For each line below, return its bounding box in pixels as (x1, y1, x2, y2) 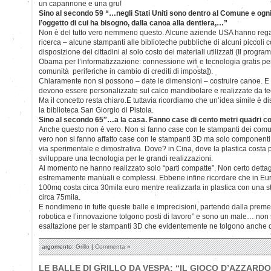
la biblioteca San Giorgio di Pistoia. (39, 105, 154, 114)
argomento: (42, 243, 76, 250)
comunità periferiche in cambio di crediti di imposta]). (39, 67, 213, 76)
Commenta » (95, 243, 131, 250)
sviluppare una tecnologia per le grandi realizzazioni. (39, 154, 213, 163)
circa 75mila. (39, 192, 80, 201)
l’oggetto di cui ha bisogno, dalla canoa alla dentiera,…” (39, 18, 227, 27)
